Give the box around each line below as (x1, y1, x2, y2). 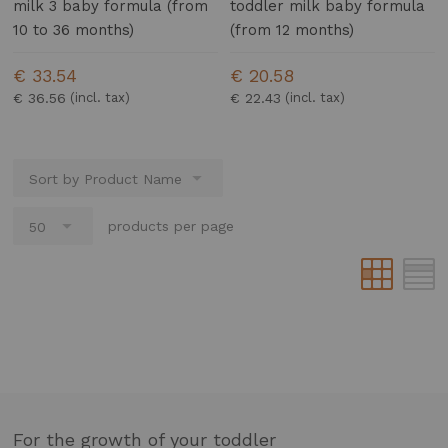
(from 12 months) (230, 21, 355, 40)
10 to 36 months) (13, 21, 135, 40)
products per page (108, 218, 235, 235)
